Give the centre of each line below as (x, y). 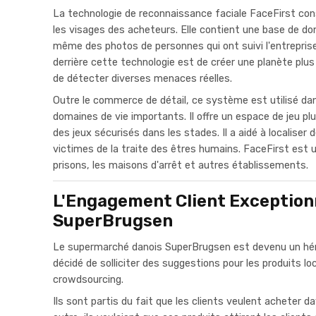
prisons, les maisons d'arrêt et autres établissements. (181, 166)
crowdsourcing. (88, 280)
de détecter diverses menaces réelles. (142, 79)
